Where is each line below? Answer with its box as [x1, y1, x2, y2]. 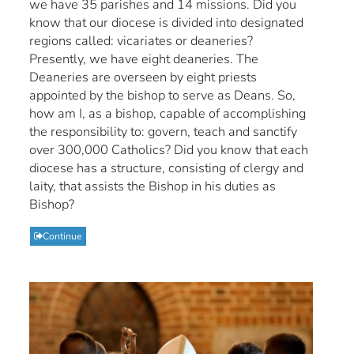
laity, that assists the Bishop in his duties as [29, 177, 277, 196]
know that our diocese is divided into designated [29, 13, 304, 32]
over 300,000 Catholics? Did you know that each [29, 141, 309, 160]
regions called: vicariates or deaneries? [29, 32, 254, 51]
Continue [43, 230, 83, 243]
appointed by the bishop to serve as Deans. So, [29, 86, 296, 105]
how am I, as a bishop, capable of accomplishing [29, 104, 307, 123]
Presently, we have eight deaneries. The [29, 50, 259, 69]
